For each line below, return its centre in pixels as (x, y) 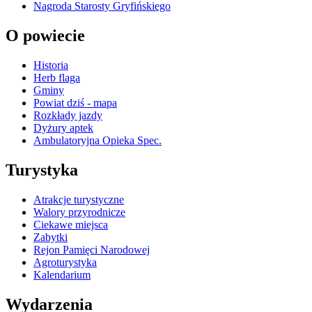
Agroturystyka (65, 262)
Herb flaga (57, 78)
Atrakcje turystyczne (79, 199)
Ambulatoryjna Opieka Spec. (97, 141)
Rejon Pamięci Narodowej (92, 249)
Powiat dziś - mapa (75, 103)
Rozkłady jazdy (68, 116)
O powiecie (45, 36)
